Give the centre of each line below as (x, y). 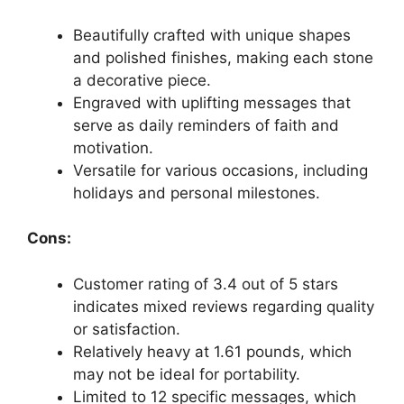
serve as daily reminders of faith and (206, 125)
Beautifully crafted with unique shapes (212, 35)
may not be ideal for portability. (187, 374)
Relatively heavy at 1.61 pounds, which (212, 351)
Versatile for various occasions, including (220, 170)
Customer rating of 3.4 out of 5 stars (206, 284)
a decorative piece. (142, 80)
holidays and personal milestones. (197, 193)
